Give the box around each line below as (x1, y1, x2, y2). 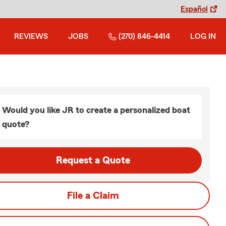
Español (181, 5, 208, 13)
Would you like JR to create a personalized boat (2, 105, 190, 115)
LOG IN (190, 32, 216, 40)
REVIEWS (14, 32, 48, 40)
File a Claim (67, 191, 119, 201)
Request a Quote (55, 155, 130, 165)
